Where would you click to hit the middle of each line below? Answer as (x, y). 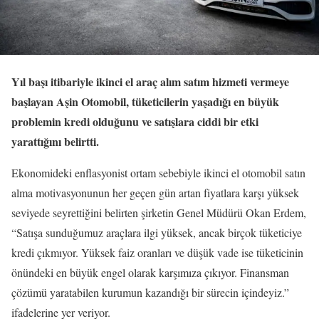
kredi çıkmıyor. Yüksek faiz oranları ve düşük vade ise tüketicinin (157, 253)
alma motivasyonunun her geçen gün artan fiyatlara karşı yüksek (155, 193)
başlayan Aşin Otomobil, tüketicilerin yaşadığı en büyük (145, 102)
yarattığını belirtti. (55, 142)
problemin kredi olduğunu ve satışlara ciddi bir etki (135, 122)
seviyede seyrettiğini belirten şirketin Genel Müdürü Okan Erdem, (159, 213)
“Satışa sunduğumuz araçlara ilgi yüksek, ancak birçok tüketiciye (157, 233)
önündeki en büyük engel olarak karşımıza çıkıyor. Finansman (150, 273)
